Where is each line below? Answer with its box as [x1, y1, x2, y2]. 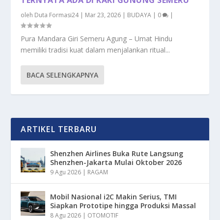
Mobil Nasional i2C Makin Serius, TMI [50, 192, 177, 201]
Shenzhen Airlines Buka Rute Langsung [50, 148, 184, 158]
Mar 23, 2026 [85, 10, 121, 19]
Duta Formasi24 [34, 10, 79, 19]
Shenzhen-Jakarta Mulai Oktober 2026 [50, 157, 182, 167]
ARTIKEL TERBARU [21, 123, 97, 135]
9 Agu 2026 [50, 167, 82, 176]
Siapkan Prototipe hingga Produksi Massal [50, 200, 196, 210]
